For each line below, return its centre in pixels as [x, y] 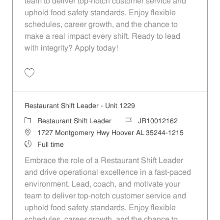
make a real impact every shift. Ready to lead [102, 37]
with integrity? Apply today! [71, 48]
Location [37, 133]
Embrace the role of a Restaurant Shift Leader [104, 161]
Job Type [38, 144]
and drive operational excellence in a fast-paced [108, 173]
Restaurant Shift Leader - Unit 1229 [80, 106]
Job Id [134, 121]
